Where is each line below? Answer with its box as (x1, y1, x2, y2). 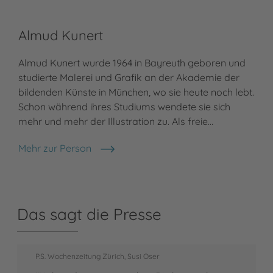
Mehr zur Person (18, 142, 91, 155)
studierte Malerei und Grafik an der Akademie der (18, 71, 239, 84)
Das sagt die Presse (17, 204, 161, 225)
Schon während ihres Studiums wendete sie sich (18, 101, 230, 113)
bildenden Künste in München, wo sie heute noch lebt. (18, 86, 254, 99)
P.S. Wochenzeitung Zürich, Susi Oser (35, 252, 160, 261)
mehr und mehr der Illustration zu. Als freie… (18, 115, 213, 128)
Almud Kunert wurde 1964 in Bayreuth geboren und (18, 57, 246, 69)
